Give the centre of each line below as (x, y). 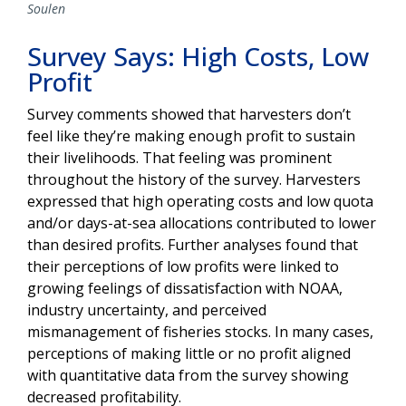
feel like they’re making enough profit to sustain (191, 136)
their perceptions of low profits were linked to (183, 267)
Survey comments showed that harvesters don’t (189, 115)
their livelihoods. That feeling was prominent (179, 158)
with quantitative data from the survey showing (188, 376)
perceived (234, 310)
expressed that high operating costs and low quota (200, 202)
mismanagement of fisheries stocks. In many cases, (200, 332)
